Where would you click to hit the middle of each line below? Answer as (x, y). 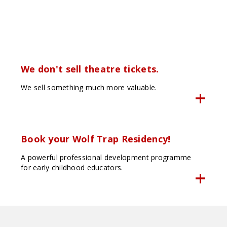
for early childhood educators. (72, 168)
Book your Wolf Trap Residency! (96, 139)
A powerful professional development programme (106, 158)
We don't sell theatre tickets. (90, 69)
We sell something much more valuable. (89, 88)
